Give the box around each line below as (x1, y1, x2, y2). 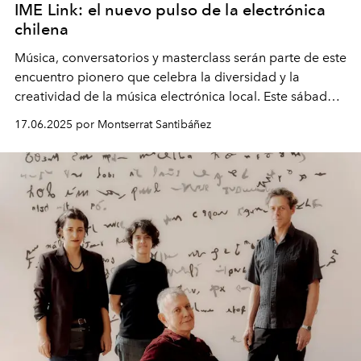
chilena (15, 19, 69, 39)
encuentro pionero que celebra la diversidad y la (15, 68, 300, 85)
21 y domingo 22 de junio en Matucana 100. (15, 107, 275, 123)
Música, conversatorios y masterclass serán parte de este (15, 49, 346, 65)
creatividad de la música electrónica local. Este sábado (15, 88, 335, 104)
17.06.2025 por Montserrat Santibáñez (15, 117, 211, 131)
